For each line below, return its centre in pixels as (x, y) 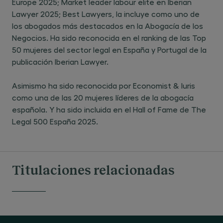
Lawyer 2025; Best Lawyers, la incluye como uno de (106, 14)
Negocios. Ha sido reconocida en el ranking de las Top (109, 38)
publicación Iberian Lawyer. (60, 61)
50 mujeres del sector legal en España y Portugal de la (109, 50)
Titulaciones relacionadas (93, 171)
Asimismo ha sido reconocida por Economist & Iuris (104, 85)
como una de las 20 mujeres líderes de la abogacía (103, 97)
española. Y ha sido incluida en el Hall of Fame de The (109, 109)
